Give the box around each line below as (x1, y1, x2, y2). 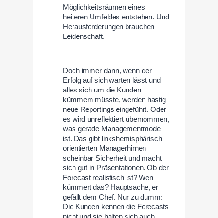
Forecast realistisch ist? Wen (63, 173, 154, 182)
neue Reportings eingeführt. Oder (63, 105, 166, 113)
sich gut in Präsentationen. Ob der (63, 163, 169, 172)
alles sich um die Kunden (63, 86, 141, 94)
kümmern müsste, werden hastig (63, 95, 166, 104)
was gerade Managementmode (63, 125, 161, 133)
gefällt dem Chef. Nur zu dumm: (63, 193, 163, 201)
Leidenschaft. (63, 33, 105, 41)
